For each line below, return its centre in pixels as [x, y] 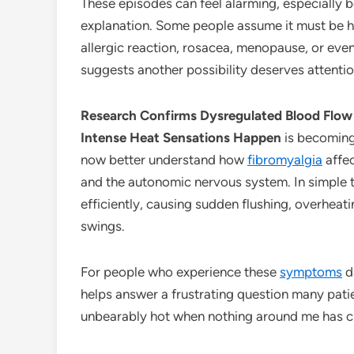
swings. [103, 226]
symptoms [311, 271]
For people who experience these [180, 271]
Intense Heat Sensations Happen [181, 137]
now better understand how [164, 159]
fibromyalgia [285, 159]
